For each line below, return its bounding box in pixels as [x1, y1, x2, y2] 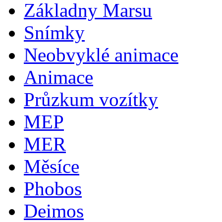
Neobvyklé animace [24, 44, 178, 65]
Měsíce [24, 156, 79, 177]
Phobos [24, 178, 82, 199]
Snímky [24, 22, 85, 43]
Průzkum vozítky [24, 89, 158, 110]
